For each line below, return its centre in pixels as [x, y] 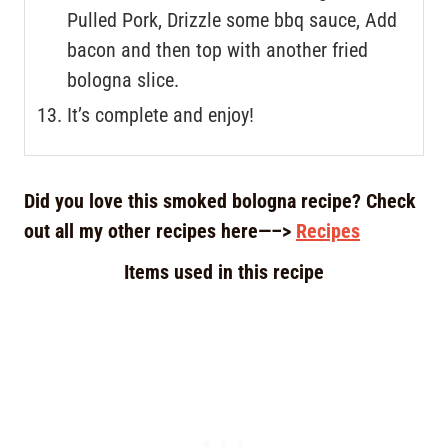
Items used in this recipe [224, 271]
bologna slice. [125, 79]
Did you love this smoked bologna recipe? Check [220, 200]
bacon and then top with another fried [217, 49]
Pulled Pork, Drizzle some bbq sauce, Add [232, 19]
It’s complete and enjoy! [160, 114]
